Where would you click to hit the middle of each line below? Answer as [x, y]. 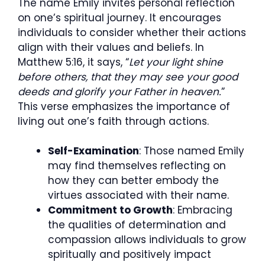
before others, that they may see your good [128, 77]
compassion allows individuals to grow [147, 240]
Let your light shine [176, 62]
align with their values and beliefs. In [111, 47]
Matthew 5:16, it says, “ [73, 62]
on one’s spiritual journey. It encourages [119, 17]
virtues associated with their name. [138, 195]
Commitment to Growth [110, 210]
